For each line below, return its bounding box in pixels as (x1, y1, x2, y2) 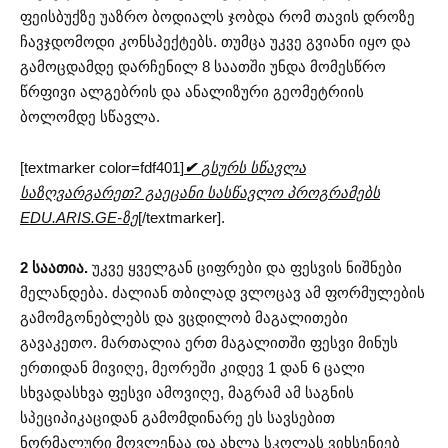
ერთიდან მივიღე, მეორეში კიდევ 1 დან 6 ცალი (20, 359, 365, 377)
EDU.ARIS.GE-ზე (20, 208, 138, 226)
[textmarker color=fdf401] (20, 158, 184, 176)
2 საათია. (20, 259, 88, 277)
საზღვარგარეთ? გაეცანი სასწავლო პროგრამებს (20, 183, 380, 201)
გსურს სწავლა (201, 158, 306, 176)
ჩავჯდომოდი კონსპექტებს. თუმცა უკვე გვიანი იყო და (20, 33, 411, 51)
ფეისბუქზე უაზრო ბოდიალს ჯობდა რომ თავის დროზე (20, 8, 415, 26)
